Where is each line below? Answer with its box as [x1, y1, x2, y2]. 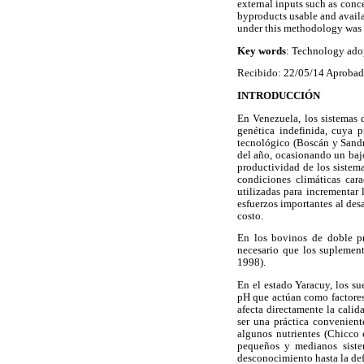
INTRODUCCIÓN [237, 89, 320, 102]
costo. [237, 210, 263, 222]
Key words [237, 45, 286, 57]
